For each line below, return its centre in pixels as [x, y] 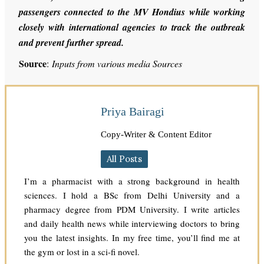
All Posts [125, 159]
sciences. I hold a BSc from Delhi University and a [132, 195]
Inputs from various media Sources [119, 63]
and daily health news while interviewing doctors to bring [132, 223]
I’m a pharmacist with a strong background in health [132, 181]
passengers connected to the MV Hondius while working [132, 11]
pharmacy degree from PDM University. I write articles [132, 209]
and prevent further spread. [72, 42]
